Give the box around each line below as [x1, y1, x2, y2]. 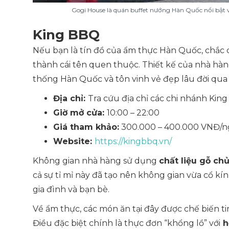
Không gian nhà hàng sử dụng [33, 156, 159, 166]
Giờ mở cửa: [53, 108, 107, 118]
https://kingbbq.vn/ [95, 136, 172, 146]
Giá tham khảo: [53, 122, 119, 132]
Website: [53, 136, 95, 146]
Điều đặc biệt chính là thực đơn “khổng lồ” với [33, 218, 220, 228]
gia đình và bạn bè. [33, 185, 109, 194]
